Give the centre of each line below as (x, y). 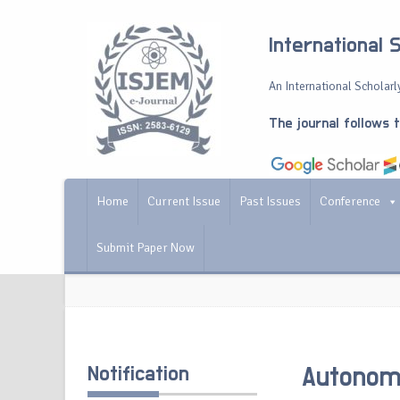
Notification (138, 374)
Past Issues (270, 201)
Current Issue (184, 201)
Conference (350, 201)
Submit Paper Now (146, 248)
